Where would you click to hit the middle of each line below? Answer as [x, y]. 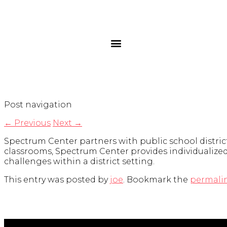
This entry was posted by [57, 180]
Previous [31, 123]
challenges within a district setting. [79, 162]
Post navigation [38, 105]
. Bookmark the [157, 180]
